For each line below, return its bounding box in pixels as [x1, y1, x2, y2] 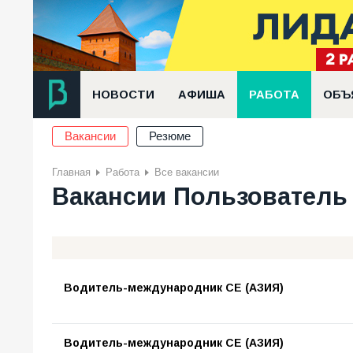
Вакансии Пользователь [52, 183, 347, 210]
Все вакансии [154, 166, 219, 178]
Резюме [149, 130, 191, 143]
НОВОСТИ [92, 88, 154, 101]
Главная [52, 166, 91, 178]
